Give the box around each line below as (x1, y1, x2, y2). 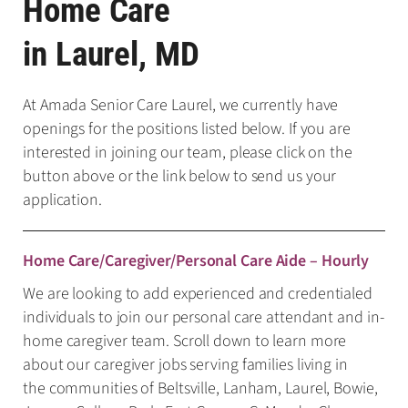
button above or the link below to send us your (23, 164, 337, 188)
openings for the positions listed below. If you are (23, 117, 351, 140)
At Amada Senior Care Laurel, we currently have (23, 93, 339, 117)
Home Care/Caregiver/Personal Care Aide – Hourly (23, 249, 370, 272)
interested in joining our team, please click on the (23, 140, 352, 164)
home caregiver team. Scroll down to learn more (23, 329, 347, 352)
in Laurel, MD (23, 33, 199, 74)
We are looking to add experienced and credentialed (23, 281, 372, 305)
